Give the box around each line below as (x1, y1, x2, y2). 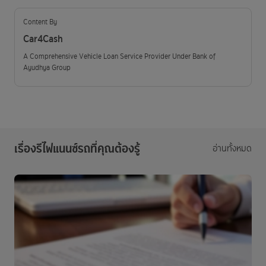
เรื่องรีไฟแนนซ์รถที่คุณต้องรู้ (14, 140, 140, 158)
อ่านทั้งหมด (213, 141, 252, 156)
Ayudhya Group (23, 61, 71, 74)
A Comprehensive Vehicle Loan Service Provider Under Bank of (23, 50, 216, 62)
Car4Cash (23, 31, 63, 47)
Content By (23, 15, 57, 28)
